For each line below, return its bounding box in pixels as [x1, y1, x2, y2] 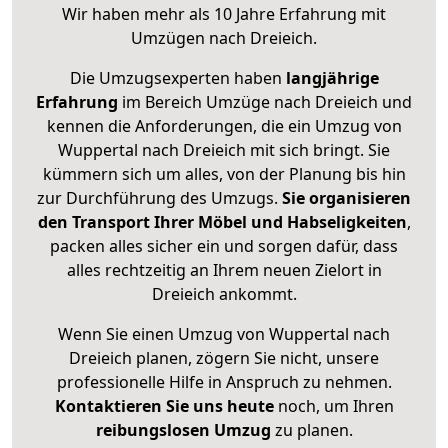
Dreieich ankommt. [151, 283, 297, 306]
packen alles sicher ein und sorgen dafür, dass [50, 235, 398, 258]
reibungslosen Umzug [95, 419, 271, 442]
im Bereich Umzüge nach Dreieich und [118, 91, 412, 114]
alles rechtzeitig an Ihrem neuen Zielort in [66, 259, 382, 282]
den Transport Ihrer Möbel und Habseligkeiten [37, 211, 407, 234]
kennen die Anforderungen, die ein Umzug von [46, 115, 402, 138]
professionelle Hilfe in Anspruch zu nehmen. [56, 371, 392, 394]
